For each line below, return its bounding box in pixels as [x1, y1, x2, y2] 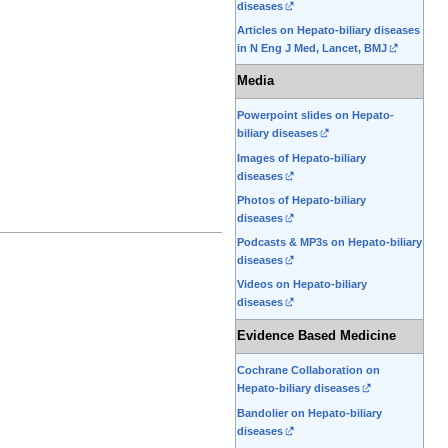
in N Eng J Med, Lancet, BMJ [237, 42, 387, 55]
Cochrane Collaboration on [237, 364, 380, 377]
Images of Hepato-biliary [237, 151, 366, 164]
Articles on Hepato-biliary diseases [237, 24, 420, 37]
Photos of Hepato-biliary [237, 193, 366, 206]
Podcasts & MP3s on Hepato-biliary [237, 236, 422, 249]
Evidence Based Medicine [237, 329, 396, 344]
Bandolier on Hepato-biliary [237, 406, 382, 419]
